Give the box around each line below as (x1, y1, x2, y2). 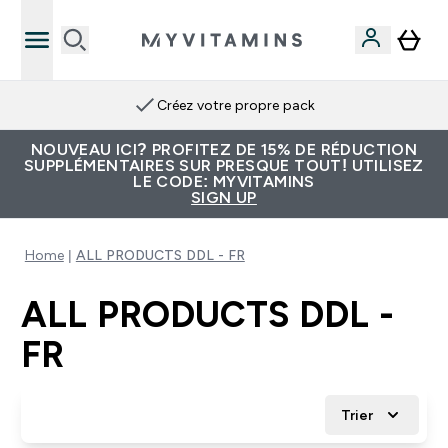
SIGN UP (191, 189, 257, 206)
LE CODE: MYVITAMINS (133, 173, 315, 190)
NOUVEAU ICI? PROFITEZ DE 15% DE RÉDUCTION (30, 141, 418, 158)
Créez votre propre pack (157, 97, 315, 113)
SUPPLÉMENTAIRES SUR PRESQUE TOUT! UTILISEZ (24, 157, 424, 174)
